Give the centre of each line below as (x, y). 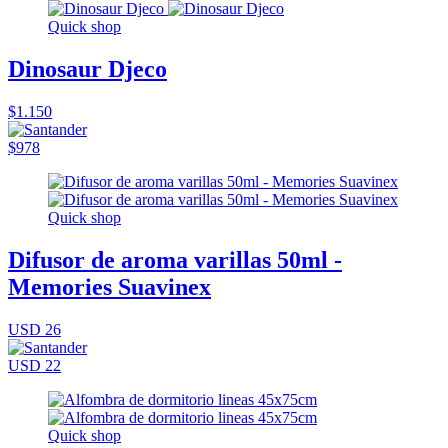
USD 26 (34, 330)
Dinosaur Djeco (87, 69)
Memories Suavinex (109, 287)
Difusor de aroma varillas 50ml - (175, 260)
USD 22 (34, 366)
